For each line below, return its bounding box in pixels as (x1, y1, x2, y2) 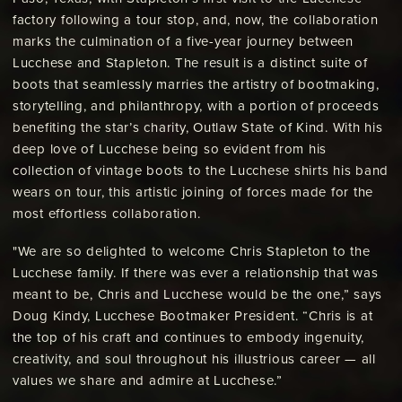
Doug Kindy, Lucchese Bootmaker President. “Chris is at (12, 308, 373, 325)
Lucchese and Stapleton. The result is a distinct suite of (12, 55, 368, 72)
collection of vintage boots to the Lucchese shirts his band (12, 162, 389, 179)
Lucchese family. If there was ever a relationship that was (12, 265, 379, 282)
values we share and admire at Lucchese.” (12, 372, 283, 389)
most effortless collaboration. (12, 205, 201, 223)
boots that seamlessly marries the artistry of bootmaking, (12, 76, 380, 93)
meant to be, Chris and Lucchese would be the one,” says (12, 286, 382, 303)
